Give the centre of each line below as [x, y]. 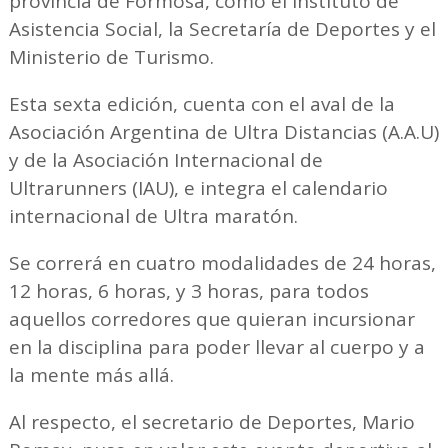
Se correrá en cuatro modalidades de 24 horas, [222, 263]
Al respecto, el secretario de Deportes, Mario [211, 422]
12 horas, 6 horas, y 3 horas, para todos [188, 291]
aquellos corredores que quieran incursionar [211, 319]
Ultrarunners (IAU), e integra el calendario [198, 188]
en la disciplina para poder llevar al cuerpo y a [216, 347]
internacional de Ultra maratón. [153, 216]
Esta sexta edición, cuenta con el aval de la [201, 104]
